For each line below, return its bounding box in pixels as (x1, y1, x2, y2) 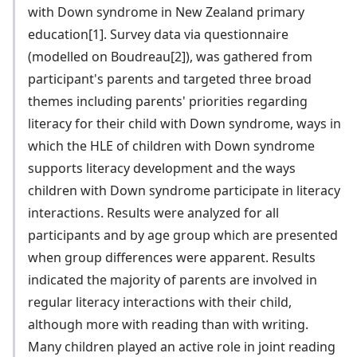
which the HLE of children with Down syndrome (28, 137, 316, 155)
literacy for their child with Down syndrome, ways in (28, 115, 342, 132)
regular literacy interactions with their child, (28, 293, 292, 311)
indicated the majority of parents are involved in (28, 271, 318, 288)
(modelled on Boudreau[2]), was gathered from (28, 48, 313, 65)
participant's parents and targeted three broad (28, 70, 312, 88)
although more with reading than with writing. (28, 316, 309, 333)
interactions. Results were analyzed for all (28, 204, 280, 222)
